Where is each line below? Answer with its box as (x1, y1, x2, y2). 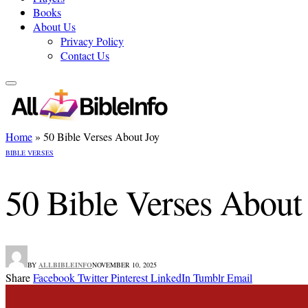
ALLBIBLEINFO (38, 260, 92, 269)
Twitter (78, 270, 108, 285)
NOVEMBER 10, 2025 (92, 260, 157, 269)
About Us (33, 19, 76, 34)
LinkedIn (151, 270, 190, 285)
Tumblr (193, 270, 224, 285)
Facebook (33, 270, 75, 285)
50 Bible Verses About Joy (43, 129, 159, 144)
